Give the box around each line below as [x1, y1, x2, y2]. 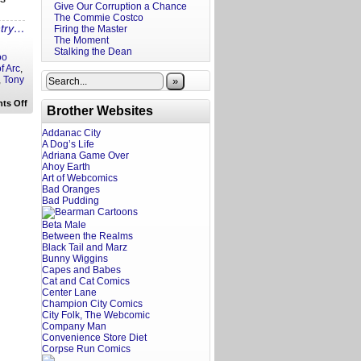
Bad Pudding [42, 195, 99, 206]
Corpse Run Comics [42, 343, 131, 355]
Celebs [27, 146, 56, 156]
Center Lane [42, 287, 97, 298]
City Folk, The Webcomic [42, 309, 150, 321]
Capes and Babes [42, 264, 121, 276]
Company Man [42, 321, 106, 332]
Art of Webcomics [42, 172, 118, 184]
